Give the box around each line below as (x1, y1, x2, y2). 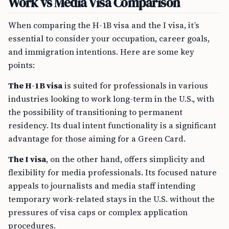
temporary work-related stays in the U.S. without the (8, 193, 215, 204)
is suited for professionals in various (62, 80, 208, 91)
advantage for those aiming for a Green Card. (8, 133, 186, 144)
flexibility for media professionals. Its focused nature (8, 167, 217, 178)
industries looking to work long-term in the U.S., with (8, 93, 214, 104)
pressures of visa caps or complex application (8, 207, 188, 218)
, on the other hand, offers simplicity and (46, 153, 205, 165)
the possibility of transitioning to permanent (8, 106, 182, 118)
